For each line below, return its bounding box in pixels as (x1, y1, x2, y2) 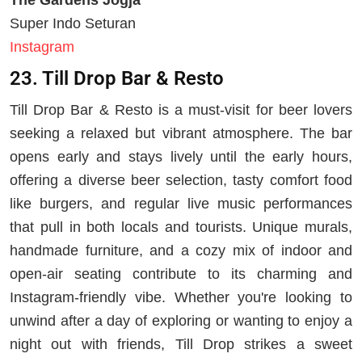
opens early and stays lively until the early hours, (10, 148, 352, 165)
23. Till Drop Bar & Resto (10, 67, 224, 90)
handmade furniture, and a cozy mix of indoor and (10, 242, 352, 259)
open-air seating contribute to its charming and (10, 265, 352, 282)
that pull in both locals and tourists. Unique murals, (10, 218, 352, 235)
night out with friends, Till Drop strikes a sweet (10, 335, 352, 352)
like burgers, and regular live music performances (10, 195, 352, 212)
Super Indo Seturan (10, 15, 136, 32)
